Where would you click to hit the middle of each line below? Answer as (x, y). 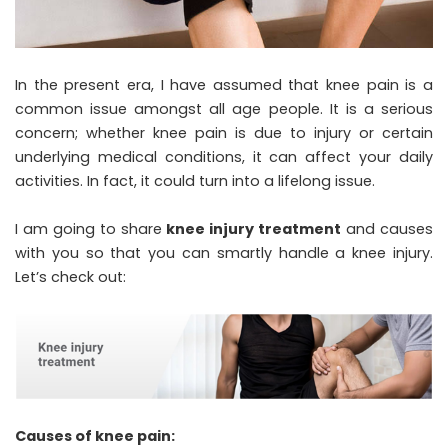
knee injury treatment (254, 229)
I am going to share (91, 229)
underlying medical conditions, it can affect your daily (224, 157)
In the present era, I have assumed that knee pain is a (224, 85)
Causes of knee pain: (95, 435)
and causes (387, 229)
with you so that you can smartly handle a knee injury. (224, 253)
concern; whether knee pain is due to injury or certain (224, 133)
